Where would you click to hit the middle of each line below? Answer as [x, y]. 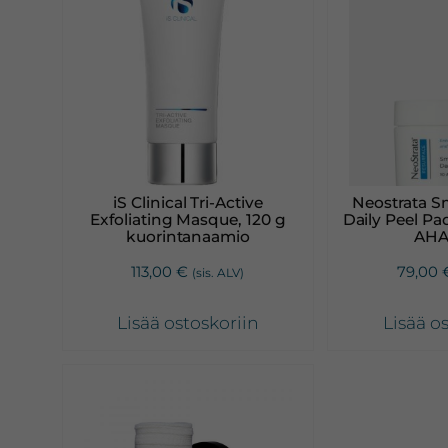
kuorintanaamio [187, 236]
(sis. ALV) [218, 273]
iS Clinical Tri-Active [188, 202]
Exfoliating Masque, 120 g [188, 219]
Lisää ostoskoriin [187, 323]
